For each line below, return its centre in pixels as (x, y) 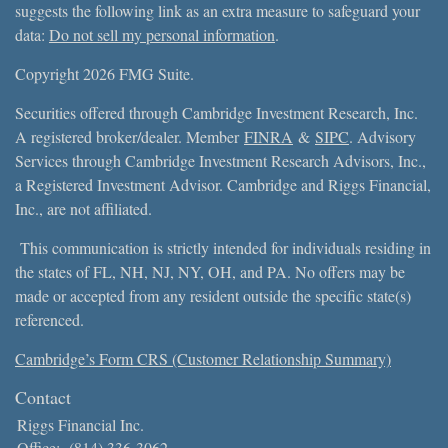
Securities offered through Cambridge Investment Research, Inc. (216, 112)
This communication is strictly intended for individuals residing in (223, 247)
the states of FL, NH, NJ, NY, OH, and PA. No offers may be (210, 271)
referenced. (52, 319)
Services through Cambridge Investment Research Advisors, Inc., (220, 160)
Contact (43, 396)
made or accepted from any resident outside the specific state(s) (213, 295)
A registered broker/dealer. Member (127, 136)
